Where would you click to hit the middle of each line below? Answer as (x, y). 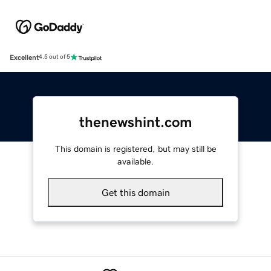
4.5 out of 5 (54, 57)
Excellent (24, 57)
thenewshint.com (135, 122)
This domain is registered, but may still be (135, 149)
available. (135, 161)
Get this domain (135, 192)
